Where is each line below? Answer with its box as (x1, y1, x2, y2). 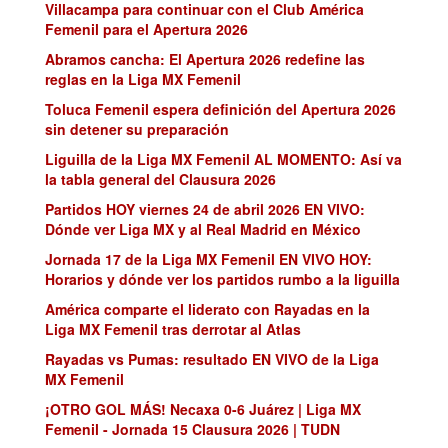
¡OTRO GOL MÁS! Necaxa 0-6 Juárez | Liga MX (45, 399, 361, 420)
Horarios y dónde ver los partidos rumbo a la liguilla (45, 269, 400, 290)
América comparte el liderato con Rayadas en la (45, 299, 370, 320)
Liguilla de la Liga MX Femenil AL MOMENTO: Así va (45, 149, 402, 170)
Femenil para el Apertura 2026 (45, 19, 248, 40)
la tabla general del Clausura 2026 (45, 169, 276, 190)
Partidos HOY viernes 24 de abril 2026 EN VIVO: (45, 199, 365, 220)
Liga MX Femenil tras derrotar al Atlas (45, 319, 301, 340)
